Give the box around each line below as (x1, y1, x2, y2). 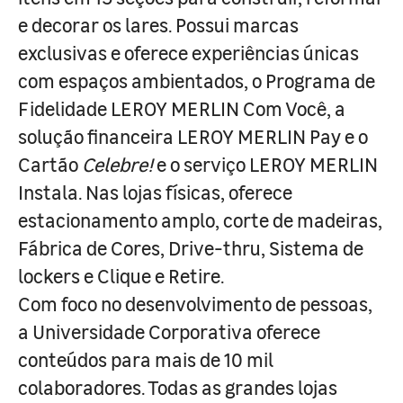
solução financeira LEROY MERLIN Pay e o (18, 122, 368, 149)
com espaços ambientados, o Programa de (18, 67, 375, 94)
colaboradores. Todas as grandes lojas (18, 373, 337, 400)
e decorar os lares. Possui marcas (18, 11, 299, 38)
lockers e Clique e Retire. (18, 262, 224, 289)
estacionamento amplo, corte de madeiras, (18, 206, 382, 233)
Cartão (18, 150, 82, 177)
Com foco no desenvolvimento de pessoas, (18, 290, 372, 317)
